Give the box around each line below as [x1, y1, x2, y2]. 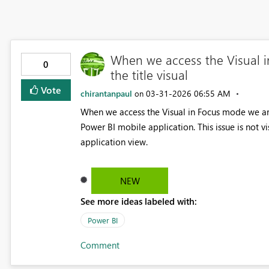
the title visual [110, 65, 188, 83]
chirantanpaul [80, 87, 132, 99]
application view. [80, 135, 148, 148]
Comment [80, 238, 119, 251]
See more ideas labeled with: [80, 195, 197, 207]
